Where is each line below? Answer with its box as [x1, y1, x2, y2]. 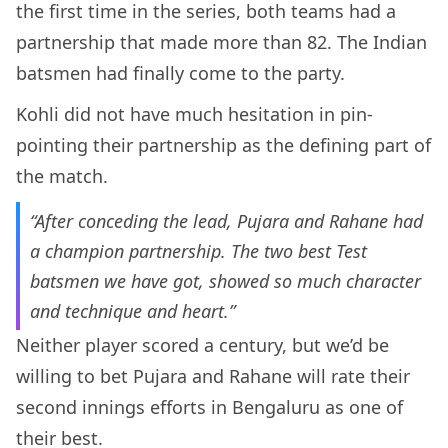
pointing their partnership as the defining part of [16, 132, 431, 157]
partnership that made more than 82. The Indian [16, 29, 427, 54]
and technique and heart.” [30, 298, 235, 323]
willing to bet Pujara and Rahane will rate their [16, 363, 410, 388]
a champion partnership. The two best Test [30, 238, 367, 263]
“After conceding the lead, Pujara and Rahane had [30, 208, 423, 233]
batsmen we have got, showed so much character [30, 268, 421, 293]
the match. [16, 163, 108, 188]
